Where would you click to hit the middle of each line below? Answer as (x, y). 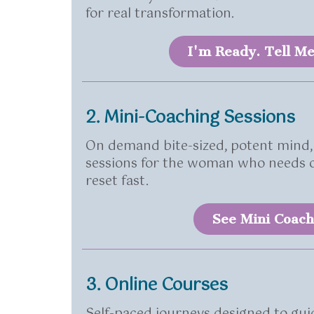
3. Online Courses (157, 285)
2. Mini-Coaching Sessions (190, 118)
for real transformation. (160, 14)
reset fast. (117, 182)
